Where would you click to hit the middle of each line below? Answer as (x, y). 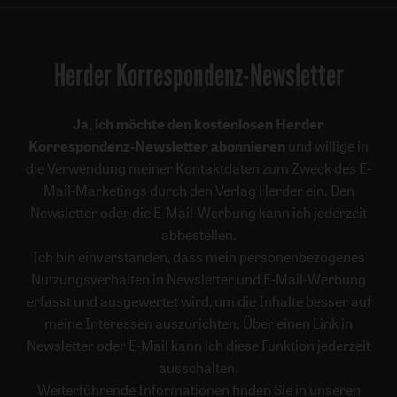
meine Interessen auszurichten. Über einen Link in (198, 324)
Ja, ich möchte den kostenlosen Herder (198, 125)
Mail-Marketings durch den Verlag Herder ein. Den (198, 191)
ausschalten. (198, 368)
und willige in (327, 147)
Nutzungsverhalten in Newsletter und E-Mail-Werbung (198, 280)
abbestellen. (198, 235)
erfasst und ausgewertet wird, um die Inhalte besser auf (198, 302)
